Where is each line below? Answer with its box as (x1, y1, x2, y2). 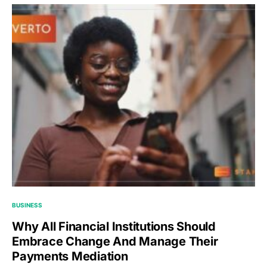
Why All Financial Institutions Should (12, 219, 216, 234)
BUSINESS (12, 201, 42, 209)
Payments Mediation (12, 249, 128, 264)
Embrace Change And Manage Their (12, 234, 218, 249)
